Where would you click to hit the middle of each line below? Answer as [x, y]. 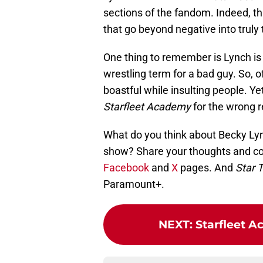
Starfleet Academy [147, 107]
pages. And [207, 168]
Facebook [126, 168]
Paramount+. [135, 184]
